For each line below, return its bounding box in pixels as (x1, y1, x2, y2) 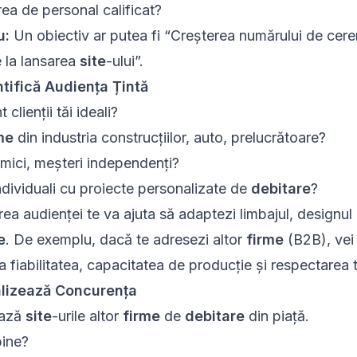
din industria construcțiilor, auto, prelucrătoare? (13, 129, 326, 147)
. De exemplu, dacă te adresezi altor (5, 231, 246, 249)
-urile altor (51, 308, 123, 325)
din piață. (244, 308, 309, 325)
